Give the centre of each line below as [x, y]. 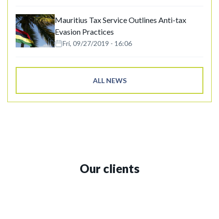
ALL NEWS [109, 81]
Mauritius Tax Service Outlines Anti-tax [120, 20]
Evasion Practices [84, 32]
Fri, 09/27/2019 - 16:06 [97, 44]
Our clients [109, 169]
